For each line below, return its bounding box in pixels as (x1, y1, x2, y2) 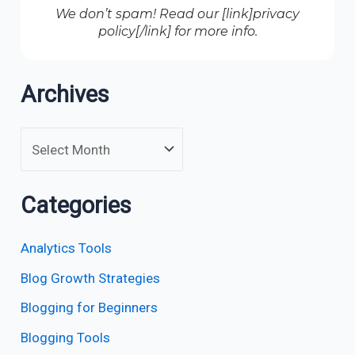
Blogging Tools (21, 330, 111, 346)
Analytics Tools (21, 239, 113, 256)
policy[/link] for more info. (97, 24, 258, 40)
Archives (21, 80, 110, 108)
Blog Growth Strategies (21, 269, 161, 286)
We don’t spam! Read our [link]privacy (55, 6, 300, 22)
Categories (21, 191, 132, 219)
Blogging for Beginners (21, 300, 158, 316)
